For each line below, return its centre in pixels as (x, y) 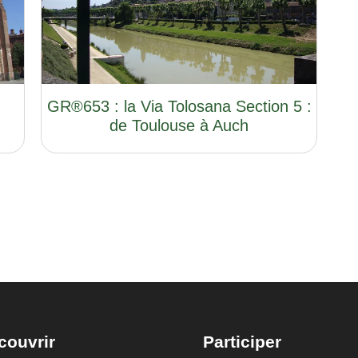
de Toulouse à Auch (179, 125)
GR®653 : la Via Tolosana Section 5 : (179, 106)
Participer (242, 342)
